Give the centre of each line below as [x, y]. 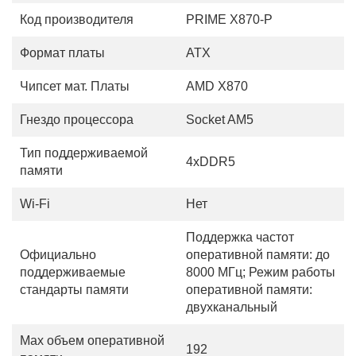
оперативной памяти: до [258, 255]
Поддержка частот [240, 237]
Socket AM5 [220, 120]
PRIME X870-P [229, 19]
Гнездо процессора [77, 120]
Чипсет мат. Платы [75, 86]
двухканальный [232, 307]
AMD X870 [217, 86]
